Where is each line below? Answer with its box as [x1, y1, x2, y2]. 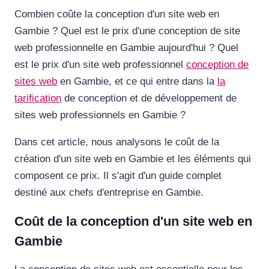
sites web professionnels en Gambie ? [14, 109, 186, 121]
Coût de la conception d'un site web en [14, 214, 252, 229]
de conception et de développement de [61, 92, 237, 104]
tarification [14, 92, 61, 104]
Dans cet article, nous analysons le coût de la [14, 136, 219, 148]
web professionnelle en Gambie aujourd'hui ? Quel [14, 42, 238, 53]
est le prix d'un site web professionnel [14, 59, 186, 70]
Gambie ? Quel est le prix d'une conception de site [14, 25, 240, 37]
